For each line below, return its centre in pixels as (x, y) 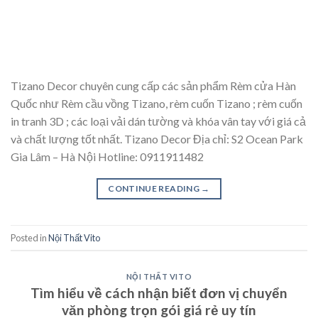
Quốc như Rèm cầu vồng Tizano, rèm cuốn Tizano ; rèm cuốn (157, 104)
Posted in (29, 237)
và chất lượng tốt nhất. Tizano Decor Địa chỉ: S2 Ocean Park (157, 139)
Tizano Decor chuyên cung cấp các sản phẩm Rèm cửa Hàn (153, 86)
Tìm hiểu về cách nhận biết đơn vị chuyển (159, 292)
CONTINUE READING (155, 189)
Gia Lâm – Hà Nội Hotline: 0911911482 (107, 157)
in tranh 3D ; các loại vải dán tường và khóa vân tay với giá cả (158, 121)
